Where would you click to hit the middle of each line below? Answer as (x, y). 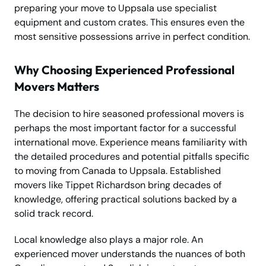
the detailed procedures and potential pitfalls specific (132, 156)
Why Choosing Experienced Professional (124, 69)
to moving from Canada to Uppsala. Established (118, 170)
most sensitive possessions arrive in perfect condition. (132, 36)
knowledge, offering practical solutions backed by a (126, 199)
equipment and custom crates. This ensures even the (129, 22)
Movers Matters (57, 86)
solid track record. (54, 213)
